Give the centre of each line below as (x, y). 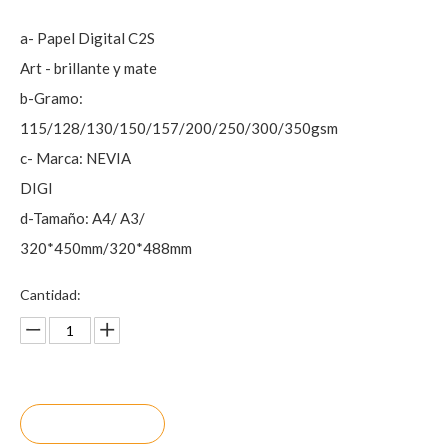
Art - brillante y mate (88, 68)
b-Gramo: (51, 98)
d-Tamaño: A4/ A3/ (82, 218)
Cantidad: (50, 294)
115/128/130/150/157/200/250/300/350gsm (179, 128)
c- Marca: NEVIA (75, 158)
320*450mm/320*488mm (106, 248)
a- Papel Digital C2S (87, 38)
